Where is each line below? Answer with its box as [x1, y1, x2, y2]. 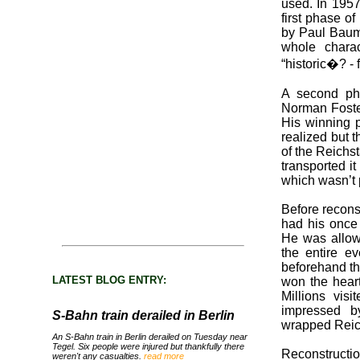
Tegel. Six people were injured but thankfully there [52, 342, 244, 351]
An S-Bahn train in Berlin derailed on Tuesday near [52, 332, 247, 342]
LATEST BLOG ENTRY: [52, 274, 166, 286]
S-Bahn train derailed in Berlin [52, 309, 235, 322]
